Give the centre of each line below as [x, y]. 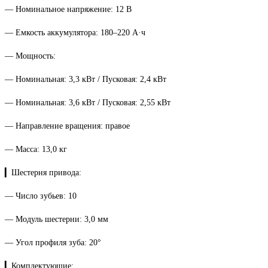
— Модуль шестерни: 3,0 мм [57, 220]
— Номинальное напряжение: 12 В [68, 10]
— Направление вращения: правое [67, 126]
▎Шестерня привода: [43, 173]
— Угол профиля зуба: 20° [53, 243]
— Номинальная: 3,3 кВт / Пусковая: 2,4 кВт [86, 80]
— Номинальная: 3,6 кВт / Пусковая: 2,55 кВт [88, 103]
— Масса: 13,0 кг [36, 150]
